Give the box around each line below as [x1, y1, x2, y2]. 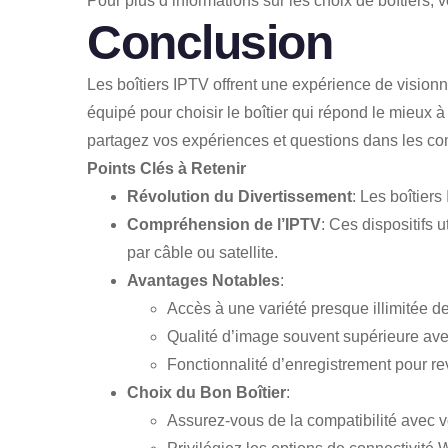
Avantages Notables [127, 271, 280, 289]
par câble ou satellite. [127, 243, 278, 261]
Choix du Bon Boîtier [127, 383, 286, 401]
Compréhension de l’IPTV [127, 215, 321, 233]
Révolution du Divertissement [127, 187, 352, 205]
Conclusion [87, 15, 333, 69]
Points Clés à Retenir [87, 159, 246, 177]
